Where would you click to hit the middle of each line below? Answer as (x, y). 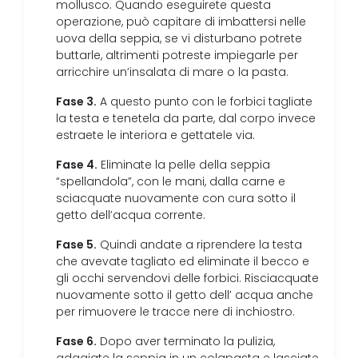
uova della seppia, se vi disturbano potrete (179, 39)
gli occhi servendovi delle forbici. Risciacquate (187, 278)
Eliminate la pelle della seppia (184, 165)
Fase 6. (76, 341)
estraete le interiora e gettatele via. (155, 135)
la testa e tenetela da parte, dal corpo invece (186, 119)
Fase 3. (76, 101)
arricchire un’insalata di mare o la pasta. (172, 72)
